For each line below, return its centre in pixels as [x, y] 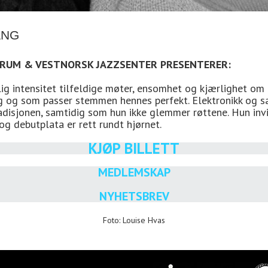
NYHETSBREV [134, 196]
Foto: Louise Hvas [134, 220]
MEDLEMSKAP [134, 172]
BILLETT [150, 148]
